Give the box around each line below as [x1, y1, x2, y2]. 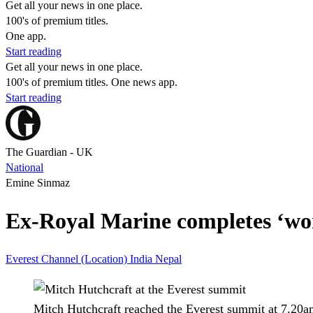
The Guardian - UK [6, 146, 93, 158]
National [6, 161, 43, 173]
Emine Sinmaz [6, 177, 70, 189]
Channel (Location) [41, 252, 130, 265]
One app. [6, 30, 46, 42]
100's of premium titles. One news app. [6, 76, 177, 88]
